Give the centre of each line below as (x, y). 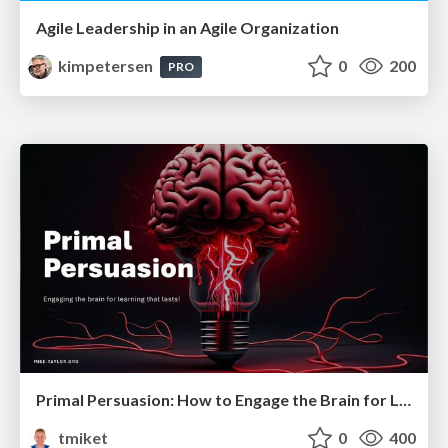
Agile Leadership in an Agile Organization (187, 27)
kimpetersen (106, 65)
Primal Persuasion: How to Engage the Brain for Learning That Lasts (405, 400)
